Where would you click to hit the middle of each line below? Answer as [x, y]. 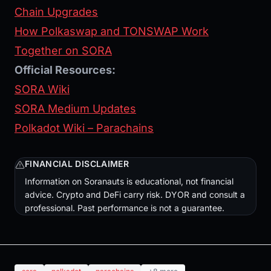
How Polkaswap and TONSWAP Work [112, 31]
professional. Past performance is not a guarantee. [125, 208]
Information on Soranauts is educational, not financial [129, 181]
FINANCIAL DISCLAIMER [77, 164]
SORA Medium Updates [75, 109]
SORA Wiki [42, 90]
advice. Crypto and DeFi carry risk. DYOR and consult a [135, 195]
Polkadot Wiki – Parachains [84, 128]
